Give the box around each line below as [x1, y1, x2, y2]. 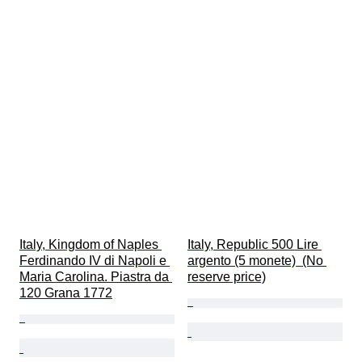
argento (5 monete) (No [187, 254, 326, 268]
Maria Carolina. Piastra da [19, 270, 172, 284]
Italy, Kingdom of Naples [19, 238, 162, 252]
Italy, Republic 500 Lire [187, 238, 322, 252]
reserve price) [187, 270, 266, 284]
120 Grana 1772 [19, 286, 112, 301]
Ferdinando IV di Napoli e [19, 254, 170, 268]
